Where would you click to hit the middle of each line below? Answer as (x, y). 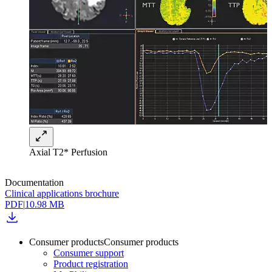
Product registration (91, 263)
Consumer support (89, 253)
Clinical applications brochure (62, 193)
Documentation (34, 182)
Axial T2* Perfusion (68, 152)
